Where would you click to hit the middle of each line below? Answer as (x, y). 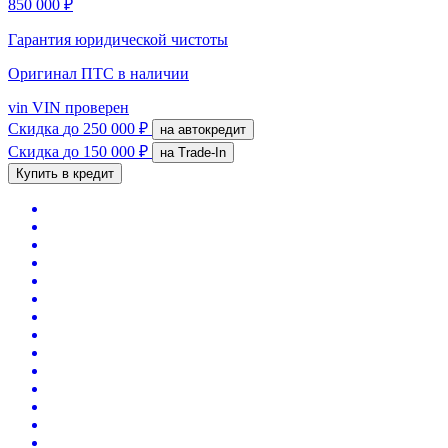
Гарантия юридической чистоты (118, 39)
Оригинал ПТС (63, 73)
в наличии (153, 73)
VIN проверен (78, 107)
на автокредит (212, 129)
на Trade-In (202, 152)
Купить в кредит (65, 173)
